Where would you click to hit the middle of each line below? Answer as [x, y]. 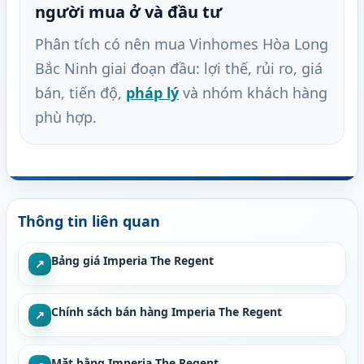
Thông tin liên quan [89, 221]
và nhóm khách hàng [253, 93]
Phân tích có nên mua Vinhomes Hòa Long [182, 44]
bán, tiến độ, [80, 93]
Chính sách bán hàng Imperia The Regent [167, 312]
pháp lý [152, 93]
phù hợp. [66, 117]
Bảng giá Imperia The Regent [132, 261]
